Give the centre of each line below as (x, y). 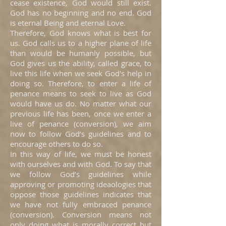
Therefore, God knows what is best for (81, 33)
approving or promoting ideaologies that (81, 184)
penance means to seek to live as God (81, 93)
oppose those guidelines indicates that (81, 194)
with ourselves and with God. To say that (81, 164)
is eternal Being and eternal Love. (68, 23)
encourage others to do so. (56, 144)
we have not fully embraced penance (81, 204)
